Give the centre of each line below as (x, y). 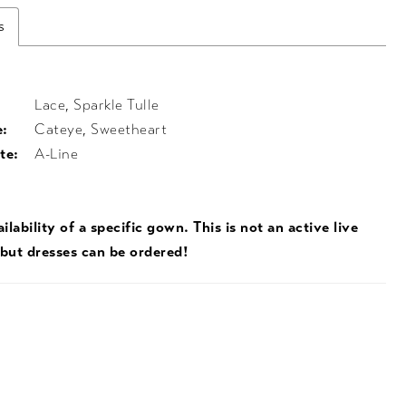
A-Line (56, 155)
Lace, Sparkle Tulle (97, 106)
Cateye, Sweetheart (101, 130)
